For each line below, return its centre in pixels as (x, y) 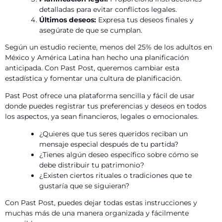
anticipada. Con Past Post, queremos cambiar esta (92, 68)
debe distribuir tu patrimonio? (92, 165)
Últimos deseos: (68, 20)
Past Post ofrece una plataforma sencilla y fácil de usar (100, 96)
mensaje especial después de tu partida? (109, 144)
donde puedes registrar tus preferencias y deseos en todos (106, 106)
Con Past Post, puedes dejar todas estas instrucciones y (101, 203)
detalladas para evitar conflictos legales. (108, 9)
